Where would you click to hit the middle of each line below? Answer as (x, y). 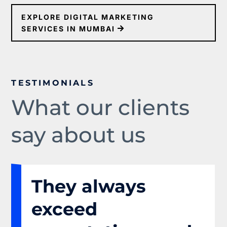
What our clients (101, 108)
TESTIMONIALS (53, 83)
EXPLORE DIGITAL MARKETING (88, 17)
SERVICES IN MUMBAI (68, 29)
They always (89, 186)
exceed (65, 209)
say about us (79, 135)
